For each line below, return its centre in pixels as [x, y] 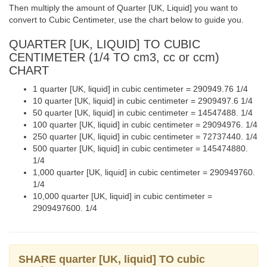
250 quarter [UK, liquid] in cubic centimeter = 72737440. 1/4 [145, 136]
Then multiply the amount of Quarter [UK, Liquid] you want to [123, 8]
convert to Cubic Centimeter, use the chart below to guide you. [126, 20]
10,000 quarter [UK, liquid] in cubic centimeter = [122, 196]
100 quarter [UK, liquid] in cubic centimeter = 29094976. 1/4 [145, 125]
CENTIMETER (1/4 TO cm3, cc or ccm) [114, 57]
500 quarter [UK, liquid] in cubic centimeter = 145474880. [140, 148]
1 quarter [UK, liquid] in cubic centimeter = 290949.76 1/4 [140, 89]
